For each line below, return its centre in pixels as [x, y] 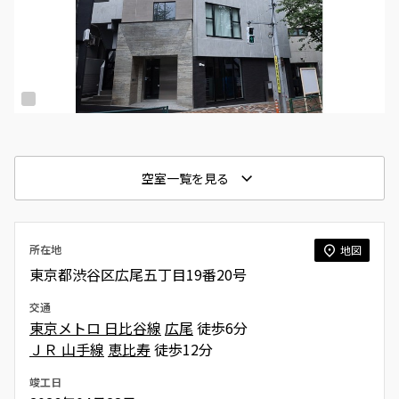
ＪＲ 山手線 [67, 349]
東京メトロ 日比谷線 [95, 327]
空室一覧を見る [185, 178]
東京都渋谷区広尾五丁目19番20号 [138, 274]
